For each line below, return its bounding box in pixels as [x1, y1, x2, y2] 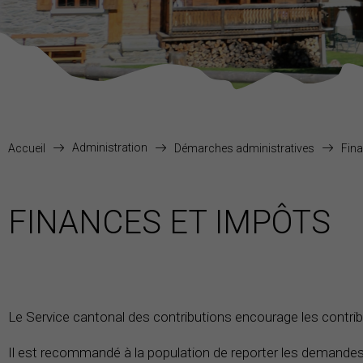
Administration [72, 141, 147, 154]
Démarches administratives [174, 142, 314, 156]
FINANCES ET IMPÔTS [8, 203, 331, 242]
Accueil [8, 142, 45, 156]
